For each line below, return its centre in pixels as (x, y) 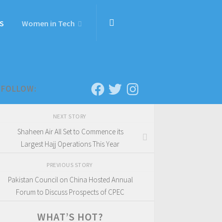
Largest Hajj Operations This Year (70, 144)
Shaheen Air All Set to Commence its (70, 131)
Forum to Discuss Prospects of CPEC (70, 192)
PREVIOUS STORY (70, 165)
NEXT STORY (70, 116)
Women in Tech (48, 23)
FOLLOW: (19, 89)
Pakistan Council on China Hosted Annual (70, 180)
